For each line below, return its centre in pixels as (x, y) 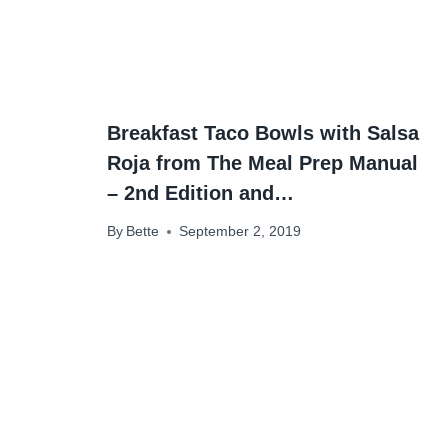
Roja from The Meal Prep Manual (262, 162)
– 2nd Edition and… (200, 192)
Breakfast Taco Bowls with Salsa (263, 132)
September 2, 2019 (240, 232)
